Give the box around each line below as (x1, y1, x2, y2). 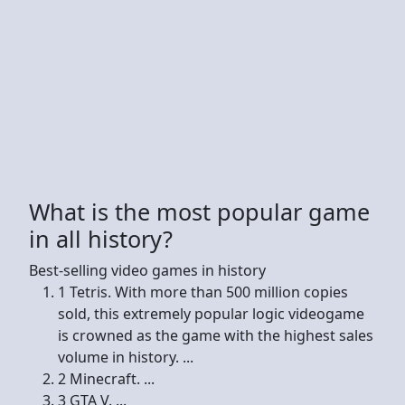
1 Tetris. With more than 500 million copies (58, 281, 348, 302)
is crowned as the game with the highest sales (58, 325, 373, 345)
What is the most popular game (29, 195, 370, 227)
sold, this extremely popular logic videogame (58, 303, 364, 324)
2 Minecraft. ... (58, 368, 155, 389)
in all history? (29, 222, 173, 254)
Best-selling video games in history (29, 259, 266, 280)
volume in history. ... (58, 346, 193, 367)
